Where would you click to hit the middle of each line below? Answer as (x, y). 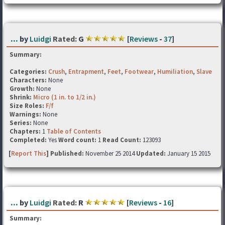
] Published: (66, 153)
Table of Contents (74, 131)
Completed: (28, 140)
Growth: (23, 89)
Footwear (139, 72)
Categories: (28, 72)
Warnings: (26, 114)
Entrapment (86, 72)
